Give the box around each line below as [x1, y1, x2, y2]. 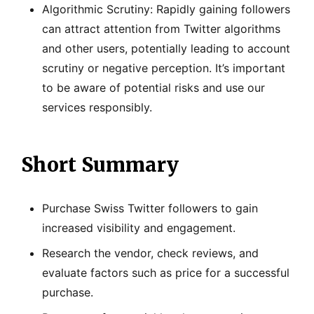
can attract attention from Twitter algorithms [42, 21, 280, 36]
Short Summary [21, 151, 179, 177]
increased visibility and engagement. [42, 220, 235, 235]
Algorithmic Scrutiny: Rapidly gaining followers [42, 1, 290, 16]
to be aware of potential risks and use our [42, 80, 265, 95]
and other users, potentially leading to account [42, 41, 290, 55]
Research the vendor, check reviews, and [42, 245, 259, 260]
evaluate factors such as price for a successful [42, 265, 289, 280]
